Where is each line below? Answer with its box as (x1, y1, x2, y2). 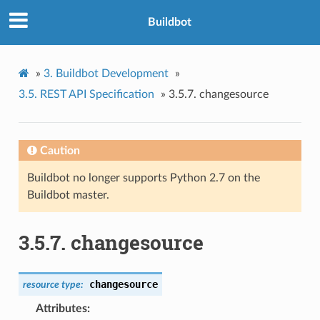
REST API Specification (39, 88, 154, 100)
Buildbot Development (55, 67, 169, 79)
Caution (39, 144, 80, 156)
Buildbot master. (26, 189, 109, 201)
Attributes (35, 303, 87, 315)
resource (22, 279, 59, 291)
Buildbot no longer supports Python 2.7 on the (26, 171, 260, 184)
